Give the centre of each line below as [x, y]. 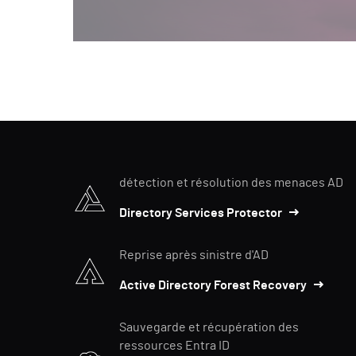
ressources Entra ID [174, 346]
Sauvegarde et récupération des [209, 328]
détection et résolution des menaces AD [231, 183]
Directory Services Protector [201, 213]
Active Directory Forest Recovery [213, 286]
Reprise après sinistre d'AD [194, 255]
